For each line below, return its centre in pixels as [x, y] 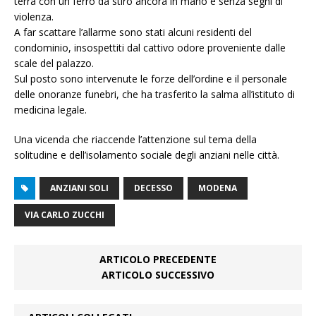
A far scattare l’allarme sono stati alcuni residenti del [133, 32]
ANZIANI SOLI [79, 188]
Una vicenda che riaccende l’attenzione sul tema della [135, 140]
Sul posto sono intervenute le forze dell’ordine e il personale [151, 79]
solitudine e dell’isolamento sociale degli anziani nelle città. [147, 155]
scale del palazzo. [54, 63]
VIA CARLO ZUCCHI [65, 215]
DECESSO [153, 188]
